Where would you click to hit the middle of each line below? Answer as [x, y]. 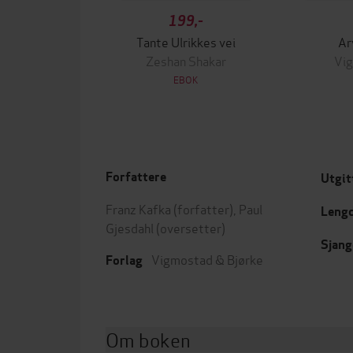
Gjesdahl [130, 227]
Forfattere [136, 177]
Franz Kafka [138, 208]
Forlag [124, 260]
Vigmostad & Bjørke [207, 259]
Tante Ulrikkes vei [186, 41]
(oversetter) [190, 227]
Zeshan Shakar [186, 60]
